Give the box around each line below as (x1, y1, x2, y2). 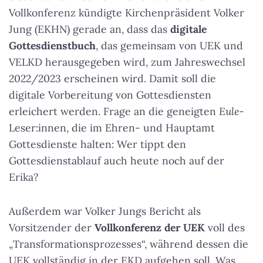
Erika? (9, 170, 38, 184)
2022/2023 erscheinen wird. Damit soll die (9, 72, 216, 85)
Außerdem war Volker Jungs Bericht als (9, 204, 201, 218)
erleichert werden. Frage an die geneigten (9, 104, 219, 118)
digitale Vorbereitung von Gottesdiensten (9, 88, 211, 102)
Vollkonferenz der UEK (95, 221, 205, 234)
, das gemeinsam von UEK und (96, 39, 243, 52)
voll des (205, 221, 245, 234)
